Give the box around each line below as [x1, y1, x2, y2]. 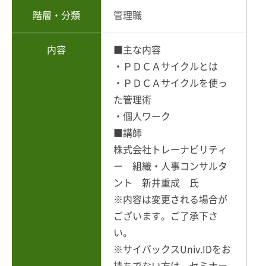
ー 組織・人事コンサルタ [113, 161, 227, 171]
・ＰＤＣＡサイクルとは [113, 61, 218, 71]
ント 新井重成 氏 [113, 178, 199, 188]
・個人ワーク [113, 111, 170, 121]
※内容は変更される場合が [113, 194, 227, 204]
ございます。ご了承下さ [113, 211, 218, 221]
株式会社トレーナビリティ [113, 144, 227, 154]
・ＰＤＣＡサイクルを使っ [113, 78, 227, 88]
